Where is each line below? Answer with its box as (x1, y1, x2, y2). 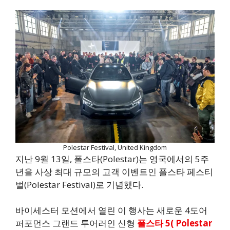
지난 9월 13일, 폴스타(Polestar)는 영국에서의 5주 (15, 152, 209, 165)
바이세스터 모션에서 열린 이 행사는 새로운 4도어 (15, 204, 207, 217)
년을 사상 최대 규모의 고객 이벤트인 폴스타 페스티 (15, 165, 213, 178)
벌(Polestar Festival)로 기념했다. (15, 178, 143, 190)
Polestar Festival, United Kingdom (63, 142, 167, 152)
